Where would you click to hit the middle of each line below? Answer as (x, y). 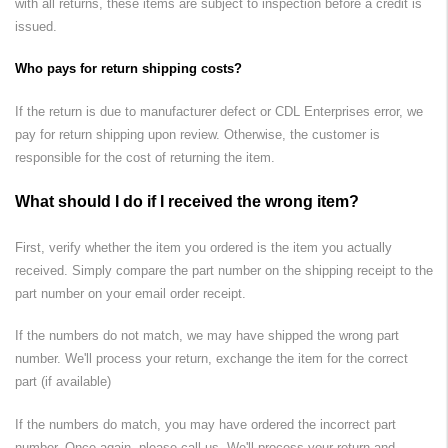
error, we (396, 111)
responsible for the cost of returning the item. (145, 157)
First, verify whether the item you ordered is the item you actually (203, 247)
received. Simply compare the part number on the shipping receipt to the (224, 270)
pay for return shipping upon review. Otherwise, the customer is (197, 134)
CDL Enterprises (322, 111)
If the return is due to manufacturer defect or (145, 111)
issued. (36, 26)
